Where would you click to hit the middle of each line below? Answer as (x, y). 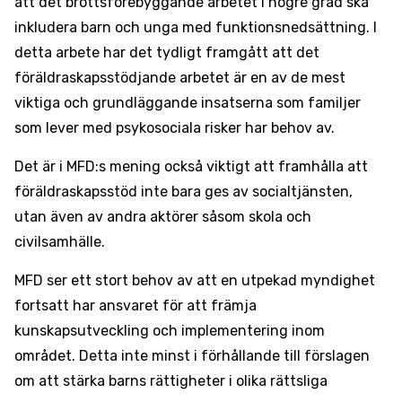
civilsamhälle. (60, 242)
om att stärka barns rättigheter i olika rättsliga (171, 381)
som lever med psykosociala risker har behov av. (175, 128)
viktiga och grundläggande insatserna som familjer (188, 103)
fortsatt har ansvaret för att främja (135, 306)
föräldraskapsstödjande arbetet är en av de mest (180, 78)
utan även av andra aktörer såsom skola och (163, 217)
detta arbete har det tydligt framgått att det (167, 52)
